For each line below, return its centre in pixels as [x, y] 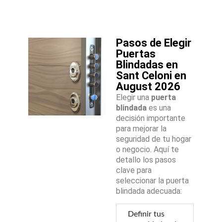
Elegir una [134, 98]
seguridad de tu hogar [154, 139]
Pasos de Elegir [154, 43]
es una [159, 108]
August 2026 [148, 87]
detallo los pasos [146, 160]
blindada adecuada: [149, 191]
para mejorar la [141, 129]
